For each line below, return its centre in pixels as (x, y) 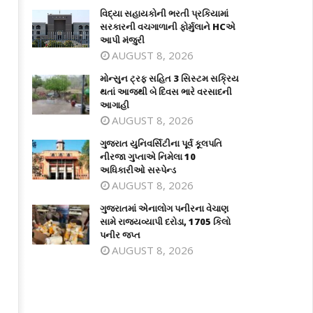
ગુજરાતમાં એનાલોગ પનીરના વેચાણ (165, 208)
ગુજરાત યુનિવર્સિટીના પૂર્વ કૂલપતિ (161, 143)
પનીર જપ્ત (121, 235)
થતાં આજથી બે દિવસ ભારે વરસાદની (166, 92)
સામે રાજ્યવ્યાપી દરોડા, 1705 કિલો (166, 221)
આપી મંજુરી (123, 40)
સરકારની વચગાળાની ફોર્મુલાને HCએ (168, 27)
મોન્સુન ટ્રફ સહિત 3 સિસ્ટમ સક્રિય (170, 78)
